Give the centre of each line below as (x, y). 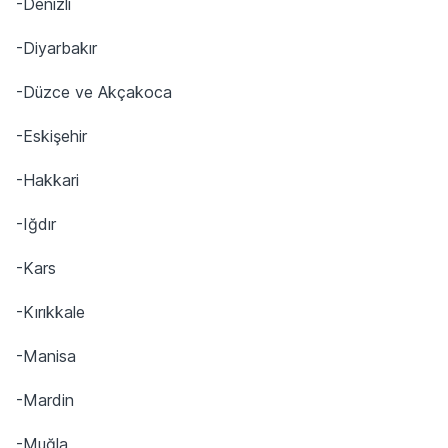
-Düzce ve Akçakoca (94, 91)
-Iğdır (36, 223)
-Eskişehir (51, 135)
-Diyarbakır (56, 47)
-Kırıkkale (50, 311)
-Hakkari (47, 179)
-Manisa (46, 355)
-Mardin (45, 399)
